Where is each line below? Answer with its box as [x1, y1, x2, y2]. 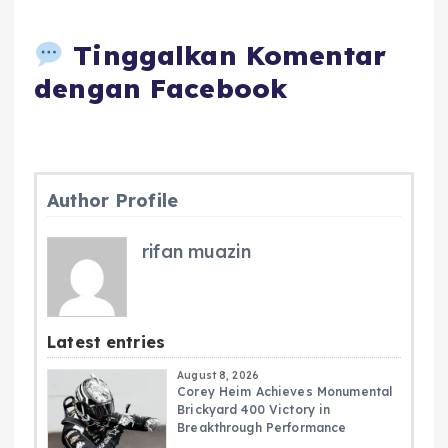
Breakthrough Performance [177, 420, 347, 436]
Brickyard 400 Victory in [177, 402, 331, 418]
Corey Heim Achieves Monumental [177, 384, 393, 400]
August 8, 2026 [177, 369, 260, 383]
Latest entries [47, 332, 166, 353]
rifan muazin [142, 240, 251, 264]
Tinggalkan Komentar [64, 39, 386, 73]
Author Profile [47, 189, 179, 213]
